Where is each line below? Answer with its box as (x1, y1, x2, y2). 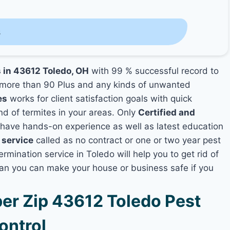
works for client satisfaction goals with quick (7, 93, 193, 104)
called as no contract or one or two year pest (33, 135, 221, 145)
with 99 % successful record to (89, 65, 219, 76)
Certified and (138, 107, 196, 118)
